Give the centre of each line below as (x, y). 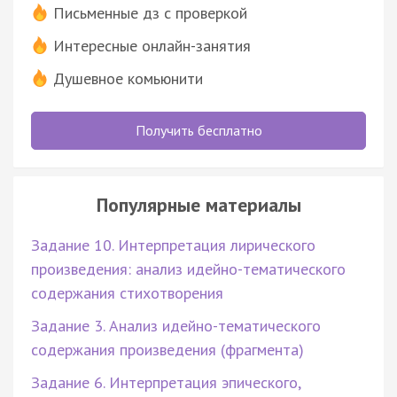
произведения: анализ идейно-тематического (188, 269)
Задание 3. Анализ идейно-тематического (176, 325)
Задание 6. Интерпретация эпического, (166, 382)
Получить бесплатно (198, 130)
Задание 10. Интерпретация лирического (173, 245)
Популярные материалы (198, 204)
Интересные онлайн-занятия (152, 45)
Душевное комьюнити (128, 78)
